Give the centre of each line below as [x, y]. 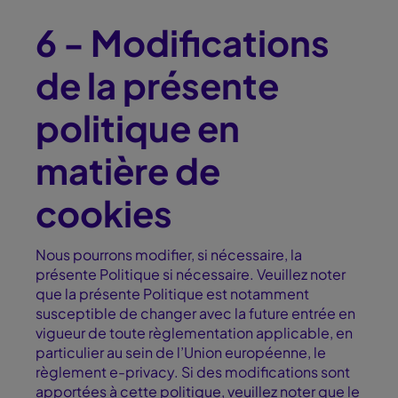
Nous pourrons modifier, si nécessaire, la [169, 255]
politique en [138, 128]
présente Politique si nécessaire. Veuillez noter [191, 275]
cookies [104, 213]
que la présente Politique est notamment [172, 294]
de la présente [157, 85]
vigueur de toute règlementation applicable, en [194, 333]
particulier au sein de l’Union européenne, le [181, 353]
